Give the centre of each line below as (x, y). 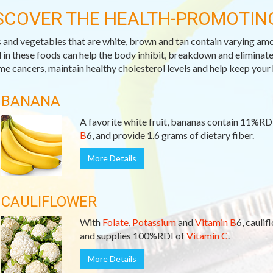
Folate (115, 222)
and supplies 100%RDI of (133, 236)
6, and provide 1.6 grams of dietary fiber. (170, 135)
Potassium (154, 222)
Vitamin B (215, 222)
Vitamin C (207, 236)
